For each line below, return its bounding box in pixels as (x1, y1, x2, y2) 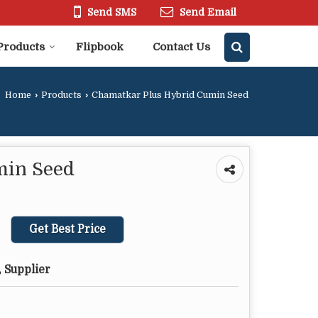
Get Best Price (29, 223, 106, 236)
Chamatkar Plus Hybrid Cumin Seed (89, 90, 248, 101)
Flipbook (76, 40, 124, 54)
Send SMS (87, 6, 136, 18)
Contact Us (153, 40, 210, 54)
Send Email (180, 6, 236, 18)
